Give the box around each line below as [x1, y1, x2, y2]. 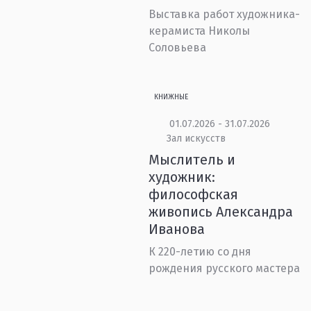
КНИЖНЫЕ [154, 93, 189, 101]
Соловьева [149, 41, 207, 54]
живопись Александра [149, 203, 294, 220]
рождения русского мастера [149, 262, 301, 275]
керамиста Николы [149, 24, 251, 37]
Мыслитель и [149, 151, 236, 168]
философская [149, 186, 239, 203]
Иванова [149, 221, 205, 237]
